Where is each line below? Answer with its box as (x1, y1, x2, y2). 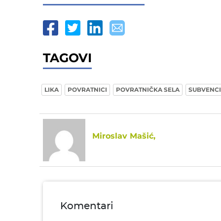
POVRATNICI (68, 86, 107, 93)
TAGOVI (43, 50, 92, 65)
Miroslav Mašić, (92, 131, 155, 141)
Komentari (60, 201, 113, 211)
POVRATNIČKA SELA (116, 86, 180, 93)
